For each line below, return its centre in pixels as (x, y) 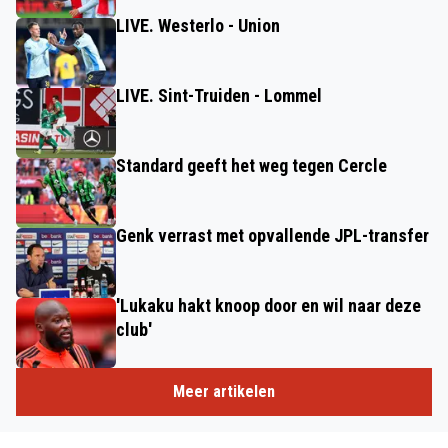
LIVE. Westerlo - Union (198, 25)
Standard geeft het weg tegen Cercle (251, 165)
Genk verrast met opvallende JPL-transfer (272, 235)
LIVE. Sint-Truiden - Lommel (219, 95)
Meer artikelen (224, 391)
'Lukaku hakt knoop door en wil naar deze (268, 305)
